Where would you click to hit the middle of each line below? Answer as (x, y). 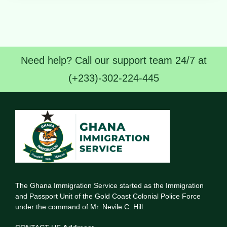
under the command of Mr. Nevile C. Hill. (80, 206)
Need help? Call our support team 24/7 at (113, 60)
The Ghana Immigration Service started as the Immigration (109, 185)
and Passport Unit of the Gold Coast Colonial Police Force (108, 196)
